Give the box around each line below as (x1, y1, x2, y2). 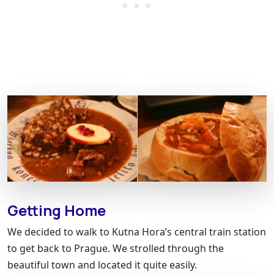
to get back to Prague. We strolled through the (7, 241, 224, 255)
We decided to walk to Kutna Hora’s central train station (7, 224, 266, 239)
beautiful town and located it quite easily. (7, 257, 197, 272)
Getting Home (7, 200, 106, 220)
